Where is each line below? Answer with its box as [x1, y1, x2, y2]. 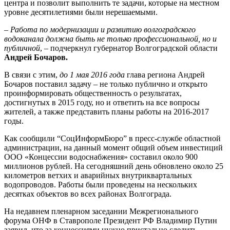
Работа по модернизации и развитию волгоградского [10, 25, 196, 34]
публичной [4, 43, 40, 52]
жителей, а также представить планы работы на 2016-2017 [4, 107, 209, 116]
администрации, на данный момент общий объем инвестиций [4, 143, 223, 152]
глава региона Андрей [125, 70, 205, 79]
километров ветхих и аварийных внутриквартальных [4, 170, 192, 180]
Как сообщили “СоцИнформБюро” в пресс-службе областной [4, 133, 221, 143]
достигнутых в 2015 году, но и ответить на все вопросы [4, 98, 200, 107]
